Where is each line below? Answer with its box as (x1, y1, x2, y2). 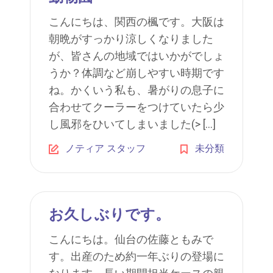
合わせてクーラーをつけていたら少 (49, 101, 224, 113)
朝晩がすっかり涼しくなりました (49, 32, 213, 45)
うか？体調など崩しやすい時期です (49, 66, 224, 79)
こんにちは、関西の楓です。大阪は (49, 15, 224, 28)
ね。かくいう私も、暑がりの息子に (49, 83, 224, 96)
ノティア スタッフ (65, 143, 146, 154)
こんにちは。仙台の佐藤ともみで (49, 233, 213, 246)
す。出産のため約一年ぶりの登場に (49, 250, 224, 263)
